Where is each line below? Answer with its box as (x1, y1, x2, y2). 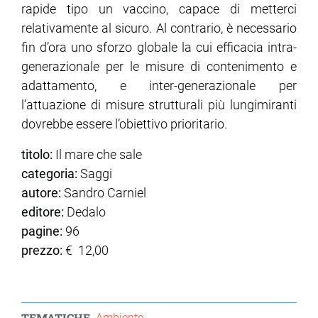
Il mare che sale (55, 147, 142, 163)
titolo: (21, 147, 55, 163)
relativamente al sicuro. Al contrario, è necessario (21, 21, 297, 36)
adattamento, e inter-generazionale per (21, 78, 297, 94)
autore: (21, 185, 61, 201)
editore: (21, 204, 64, 220)
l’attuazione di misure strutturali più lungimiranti (21, 97, 297, 113)
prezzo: (21, 243, 62, 258)
